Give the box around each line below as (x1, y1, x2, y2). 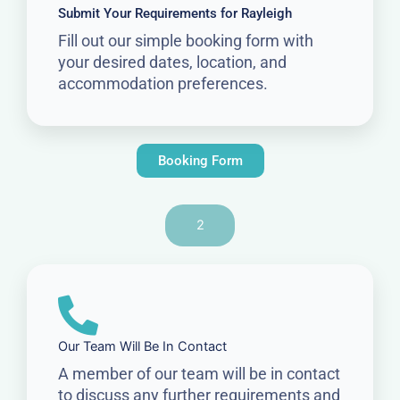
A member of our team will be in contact (58, 364, 340, 384)
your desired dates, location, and (58, 53, 287, 72)
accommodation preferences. (58, 74, 268, 94)
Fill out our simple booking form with (58, 31, 313, 51)
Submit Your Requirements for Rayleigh (58, 5, 292, 22)
